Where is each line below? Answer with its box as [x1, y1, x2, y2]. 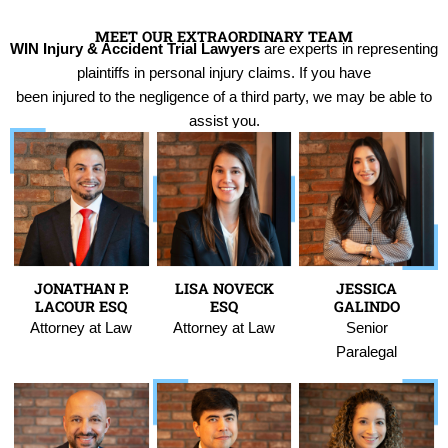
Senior [345, 320, 388, 337]
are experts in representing [260, 41, 438, 58]
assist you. [188, 113, 260, 130]
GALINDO [333, 297, 400, 317]
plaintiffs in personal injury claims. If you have [77, 65, 371, 82]
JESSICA [336, 279, 398, 299]
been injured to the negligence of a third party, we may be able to [16, 89, 432, 106]
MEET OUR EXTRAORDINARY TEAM [95, 27, 353, 47]
